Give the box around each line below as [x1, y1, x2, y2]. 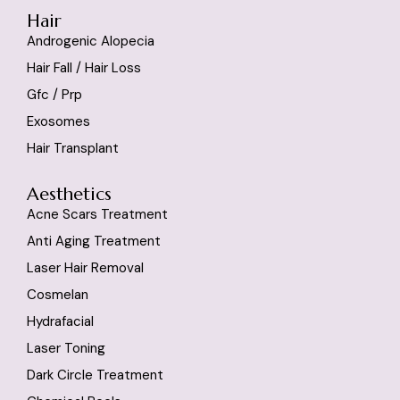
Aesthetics [27, 182, 112, 205]
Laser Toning [27, 338, 105, 357]
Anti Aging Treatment [27, 231, 161, 250]
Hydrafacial [27, 312, 94, 330]
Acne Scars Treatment [27, 204, 168, 223]
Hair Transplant [27, 138, 119, 157]
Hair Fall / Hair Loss [27, 58, 141, 77]
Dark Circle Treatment [27, 365, 163, 384]
